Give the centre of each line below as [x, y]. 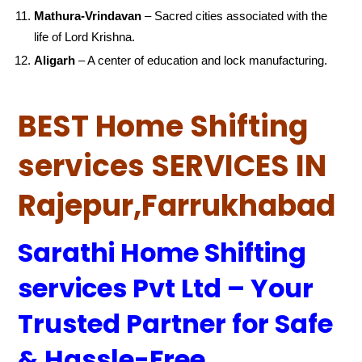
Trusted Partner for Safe [176, 324]
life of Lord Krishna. [85, 36]
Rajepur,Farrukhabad [177, 206]
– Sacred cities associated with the [235, 15]
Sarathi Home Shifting [162, 253]
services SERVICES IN [173, 166]
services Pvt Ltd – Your [166, 288]
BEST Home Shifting [163, 126]
